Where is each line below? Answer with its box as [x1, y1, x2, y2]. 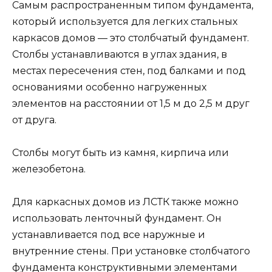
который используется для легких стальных [12, 15, 237, 27]
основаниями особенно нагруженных [12, 81, 206, 93]
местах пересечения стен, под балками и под [12, 64, 246, 76]
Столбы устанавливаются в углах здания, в [12, 48, 227, 60]
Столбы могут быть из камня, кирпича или [12, 146, 229, 158]
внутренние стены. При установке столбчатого [12, 245, 250, 257]
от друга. [12, 114, 56, 126]
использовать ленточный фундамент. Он [12, 212, 222, 225]
